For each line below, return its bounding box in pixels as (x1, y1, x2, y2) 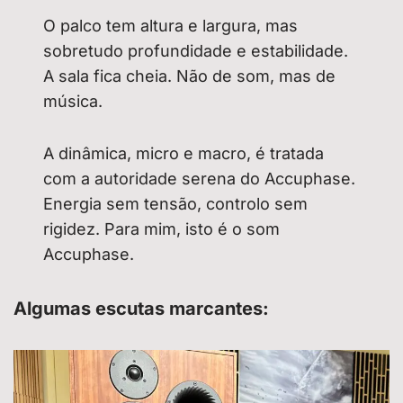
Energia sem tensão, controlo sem (43, 194, 309, 214)
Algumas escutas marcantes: (13, 298, 269, 320)
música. (43, 92, 103, 112)
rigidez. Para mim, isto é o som (43, 219, 281, 239)
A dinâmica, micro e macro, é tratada (43, 144, 325, 164)
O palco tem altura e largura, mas (43, 16, 299, 36)
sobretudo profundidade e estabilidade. (43, 41, 349, 61)
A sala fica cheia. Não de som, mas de (43, 67, 336, 86)
